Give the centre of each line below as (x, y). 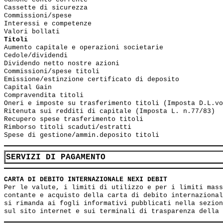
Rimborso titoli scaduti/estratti (68, 127)
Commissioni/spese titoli (52, 71)
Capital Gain (28, 87)
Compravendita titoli (44, 95)
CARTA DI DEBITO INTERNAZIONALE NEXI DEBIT (86, 179)
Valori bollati (32, 32)
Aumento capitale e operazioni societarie (84, 48)
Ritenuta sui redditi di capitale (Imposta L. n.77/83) (110, 111)
